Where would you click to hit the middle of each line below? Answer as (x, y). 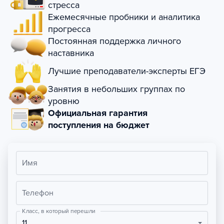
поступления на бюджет (99, 125)
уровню (64, 101)
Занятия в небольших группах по (116, 89)
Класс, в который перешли (59, 211)
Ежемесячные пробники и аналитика (124, 17)
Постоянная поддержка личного (114, 41)
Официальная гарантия (98, 113)
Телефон (38, 193)
